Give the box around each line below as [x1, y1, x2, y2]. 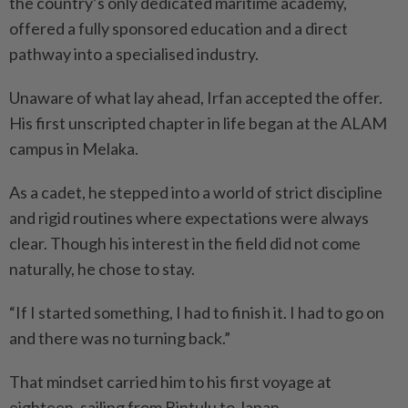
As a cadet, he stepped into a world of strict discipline [9, 181, 382, 202]
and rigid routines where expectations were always [9, 207, 369, 228]
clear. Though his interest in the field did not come [9, 232, 361, 253]
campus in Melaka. [9, 138, 138, 158]
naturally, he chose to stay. [9, 258, 195, 279]
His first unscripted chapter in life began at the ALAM [9, 112, 387, 133]
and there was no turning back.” [9, 327, 230, 348]
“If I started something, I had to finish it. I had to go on [9, 301, 384, 322]
